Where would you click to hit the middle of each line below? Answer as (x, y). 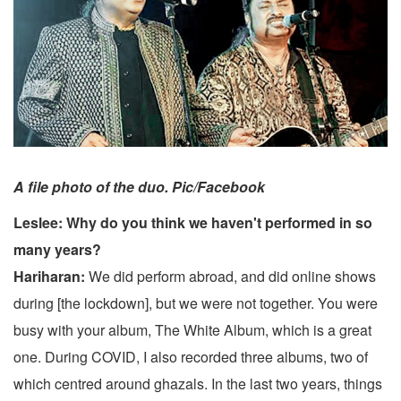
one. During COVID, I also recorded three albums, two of (191, 357)
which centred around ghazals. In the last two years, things (198, 384)
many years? (57, 250)
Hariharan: (49, 277)
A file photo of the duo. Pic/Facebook (139, 187)
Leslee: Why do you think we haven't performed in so (193, 223)
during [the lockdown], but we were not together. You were (196, 303)
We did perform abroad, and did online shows (230, 277)
